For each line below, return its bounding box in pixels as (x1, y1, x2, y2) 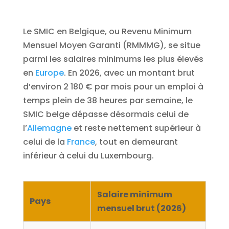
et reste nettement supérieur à (71, 122, 201, 134)
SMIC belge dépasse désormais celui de (22, 108, 189, 120)
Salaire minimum (97, 188, 172, 200)
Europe (35, 66, 64, 79)
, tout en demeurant (95, 135, 178, 148)
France (66, 135, 95, 148)
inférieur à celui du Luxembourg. (22, 149, 154, 162)
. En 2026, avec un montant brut (63, 66, 195, 79)
